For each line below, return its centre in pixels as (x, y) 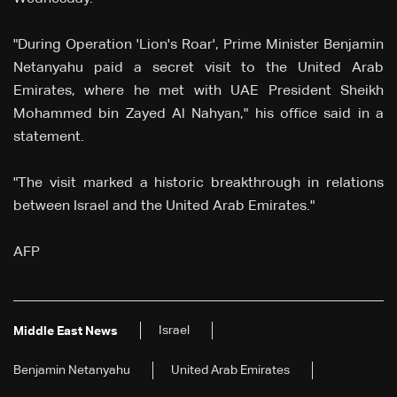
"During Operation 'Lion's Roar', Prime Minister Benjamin (198, 46)
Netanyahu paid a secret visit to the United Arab (198, 69)
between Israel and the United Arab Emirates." (164, 207)
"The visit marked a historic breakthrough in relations (198, 184)
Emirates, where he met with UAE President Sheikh (198, 92)
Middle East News (66, 332)
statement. (49, 138)
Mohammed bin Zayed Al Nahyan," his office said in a (198, 115)
